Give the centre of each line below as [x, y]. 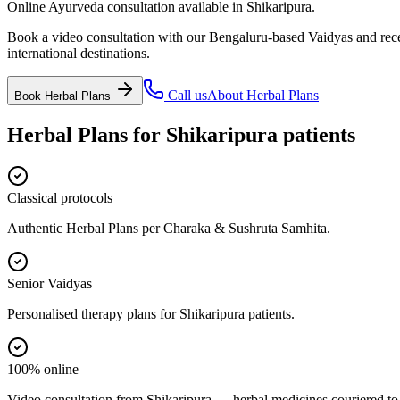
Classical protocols [60, 197]
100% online [43, 369]
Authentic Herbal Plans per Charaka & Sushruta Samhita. [169, 228]
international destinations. [79, 53]
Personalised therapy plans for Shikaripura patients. [151, 313]
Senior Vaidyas [50, 283]
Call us [186, 95]
